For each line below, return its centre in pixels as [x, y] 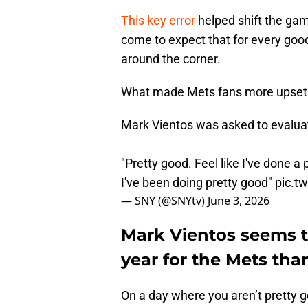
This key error [158, 21]
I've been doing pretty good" [198, 183]
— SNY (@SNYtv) [164, 201]
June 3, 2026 [239, 201]
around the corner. [171, 59]
